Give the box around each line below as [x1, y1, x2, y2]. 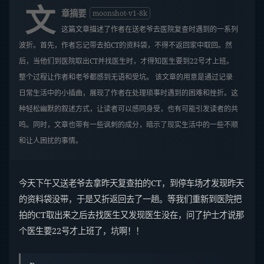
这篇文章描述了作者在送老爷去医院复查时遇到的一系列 [61, 24, 238, 35]
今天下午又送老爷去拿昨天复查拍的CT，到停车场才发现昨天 [19, 177, 244, 189]
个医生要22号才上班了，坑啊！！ [19, 225, 144, 237]
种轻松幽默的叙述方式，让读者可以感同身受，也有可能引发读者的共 [19, 104, 238, 114]
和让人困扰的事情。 [19, 136, 82, 146]
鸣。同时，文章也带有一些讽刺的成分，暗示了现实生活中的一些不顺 [19, 120, 238, 130]
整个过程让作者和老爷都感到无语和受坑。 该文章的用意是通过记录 [19, 72, 233, 82]
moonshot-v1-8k [93, 8, 147, 19]
